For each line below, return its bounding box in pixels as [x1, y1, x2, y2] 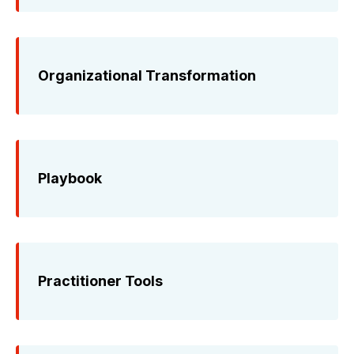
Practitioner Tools [38, 272, 163, 289]
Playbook [38, 170, 102, 187]
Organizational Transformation [38, 67, 256, 85]
